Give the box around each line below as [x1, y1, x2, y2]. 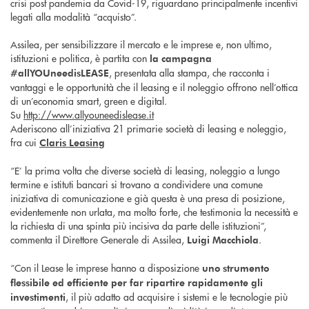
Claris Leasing [39, 135, 105, 149]
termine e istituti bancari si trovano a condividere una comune [10, 177, 263, 191]
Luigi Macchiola [187, 232, 259, 246]
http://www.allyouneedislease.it [23, 107, 154, 121]
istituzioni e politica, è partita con [10, 50, 150, 65]
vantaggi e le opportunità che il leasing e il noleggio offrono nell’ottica [10, 79, 298, 94]
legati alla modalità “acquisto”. [10, 9, 137, 23]
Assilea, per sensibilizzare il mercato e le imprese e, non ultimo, [10, 37, 272, 51]
